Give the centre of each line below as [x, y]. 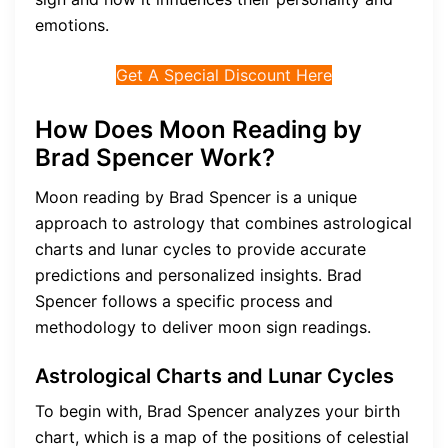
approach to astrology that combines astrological [223, 223]
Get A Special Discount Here [224, 74]
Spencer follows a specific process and [184, 301]
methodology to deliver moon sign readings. [203, 327]
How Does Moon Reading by [198, 130]
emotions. [72, 24]
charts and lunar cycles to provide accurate [200, 249]
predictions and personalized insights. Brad [198, 275]
